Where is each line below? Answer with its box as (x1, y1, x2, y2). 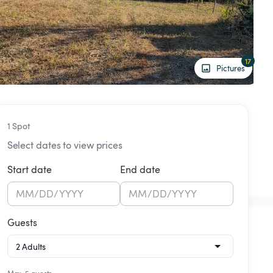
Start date (7, 163, 52, 177)
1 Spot (7, 120, 30, 132)
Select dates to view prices (7, 138, 122, 152)
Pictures (216, 62, 245, 74)
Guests (7, 216, 37, 230)
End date (120, 163, 161, 177)
